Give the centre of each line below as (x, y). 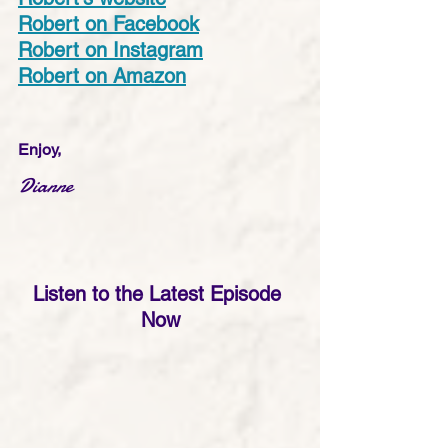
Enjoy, (39, 149)
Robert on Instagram (110, 49)
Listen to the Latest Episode (160, 293)
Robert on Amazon (102, 75)
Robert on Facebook (108, 23)
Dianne (45, 185)
